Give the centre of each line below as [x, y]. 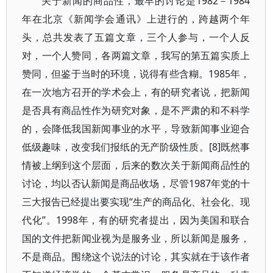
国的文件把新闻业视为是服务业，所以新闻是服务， [136, 238]
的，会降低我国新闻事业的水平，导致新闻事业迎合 [136, 129]
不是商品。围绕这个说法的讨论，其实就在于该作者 [136, 257]
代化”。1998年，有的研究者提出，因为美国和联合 [136, 220]
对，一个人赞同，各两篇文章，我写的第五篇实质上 [136, 55]
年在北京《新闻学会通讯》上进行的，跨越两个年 [136, 19]
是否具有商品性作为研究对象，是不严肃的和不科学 [136, 110]
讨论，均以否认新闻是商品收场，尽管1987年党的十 [136, 183]
